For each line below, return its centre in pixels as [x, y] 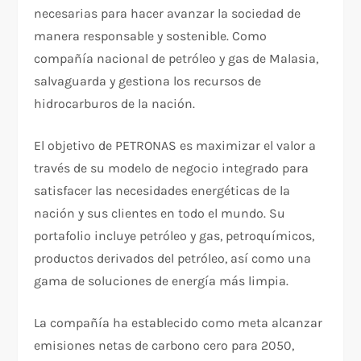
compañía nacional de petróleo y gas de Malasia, [176, 59]
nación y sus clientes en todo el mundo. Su [160, 214]
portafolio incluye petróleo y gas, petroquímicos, [174, 236]
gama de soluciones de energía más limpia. [162, 281]
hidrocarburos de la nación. [115, 104]
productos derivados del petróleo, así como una [173, 259]
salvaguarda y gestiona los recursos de [148, 81]
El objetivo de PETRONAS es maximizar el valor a [175, 146]
